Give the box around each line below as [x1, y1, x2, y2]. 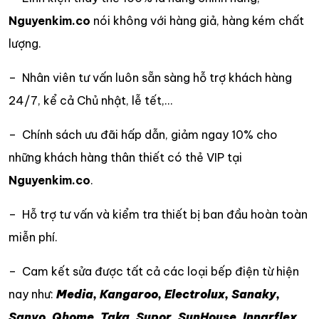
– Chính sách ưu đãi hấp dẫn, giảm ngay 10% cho [9, 127, 278, 142]
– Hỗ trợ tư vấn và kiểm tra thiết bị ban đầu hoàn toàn [9, 206, 308, 221]
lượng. [9, 36, 41, 51]
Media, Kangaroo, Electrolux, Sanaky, [56, 286, 280, 301]
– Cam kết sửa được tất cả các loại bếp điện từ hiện [9, 263, 299, 278]
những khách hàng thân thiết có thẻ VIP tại [9, 150, 242, 164]
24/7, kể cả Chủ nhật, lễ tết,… [9, 93, 172, 108]
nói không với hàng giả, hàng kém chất [90, 13, 304, 28]
